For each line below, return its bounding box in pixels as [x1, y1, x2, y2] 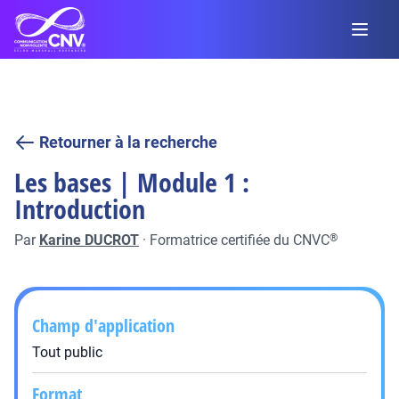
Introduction [14, 191, 145, 227]
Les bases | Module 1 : [14, 164, 249, 200]
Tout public [32, 344, 102, 361]
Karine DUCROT [39, 232, 139, 248]
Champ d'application [32, 313, 175, 338]
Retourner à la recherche [39, 133, 217, 151]
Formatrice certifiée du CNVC [150, 232, 330, 248]
